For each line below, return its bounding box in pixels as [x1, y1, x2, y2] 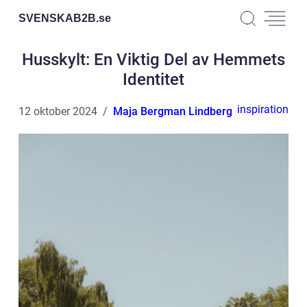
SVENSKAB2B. [19, 12, 99, 24]
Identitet [123, 70, 184, 89]
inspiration [237, 103, 288, 116]
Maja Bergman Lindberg [113, 105, 232, 118]
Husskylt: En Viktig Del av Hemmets [22, 50, 285, 69]
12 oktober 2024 [19, 105, 97, 118]
